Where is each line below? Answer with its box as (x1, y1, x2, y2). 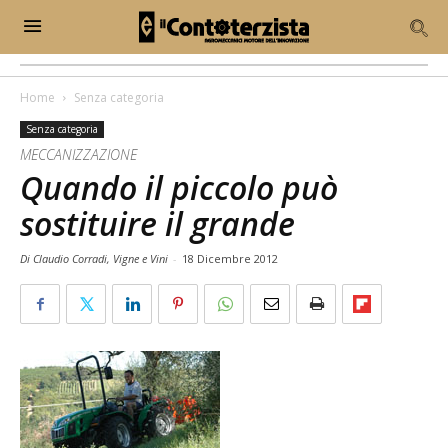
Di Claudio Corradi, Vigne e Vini (20, 251, 171, 266)
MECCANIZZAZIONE (20, 145, 137, 164)
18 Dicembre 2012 (182, 251, 278, 266)
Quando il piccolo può (20, 166, 338, 209)
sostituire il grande (20, 202, 295, 245)
